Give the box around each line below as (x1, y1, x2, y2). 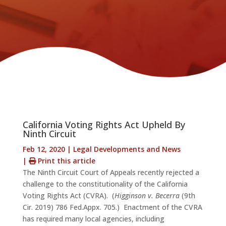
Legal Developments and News (73, 144, 181, 154)
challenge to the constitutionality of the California (22, 179, 188, 189)
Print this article (35, 156, 95, 166)
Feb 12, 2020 (22, 144, 65, 154)
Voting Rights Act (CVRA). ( (22, 191, 115, 201)
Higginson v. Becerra (114, 191, 180, 201)
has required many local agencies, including (22, 214, 164, 224)
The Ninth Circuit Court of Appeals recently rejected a (22, 167, 199, 178)
